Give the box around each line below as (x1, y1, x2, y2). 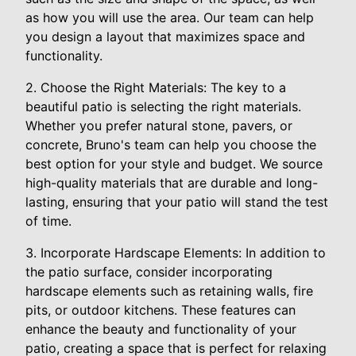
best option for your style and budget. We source (25, 155, 323, 172)
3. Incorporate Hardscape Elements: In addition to (25, 244, 326, 261)
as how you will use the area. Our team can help (25, 9, 314, 25)
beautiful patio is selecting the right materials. (25, 98, 301, 114)
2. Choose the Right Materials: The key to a (25, 79, 286, 95)
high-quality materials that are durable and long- (25, 174, 318, 191)
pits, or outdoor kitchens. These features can (25, 301, 296, 318)
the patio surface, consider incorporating (25, 263, 273, 280)
